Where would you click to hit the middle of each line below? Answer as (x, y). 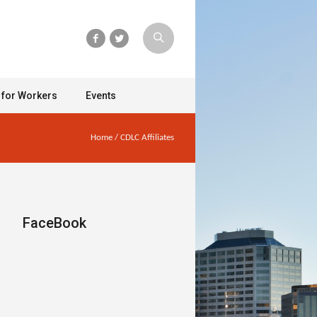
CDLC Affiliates (147, 138)
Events (101, 96)
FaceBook (54, 223)
